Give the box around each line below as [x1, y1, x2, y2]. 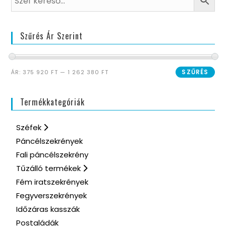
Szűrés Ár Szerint [20, 30, 83, 42]
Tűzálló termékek [16, 163, 83, 174]
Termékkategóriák [20, 96, 85, 108]
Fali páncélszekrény [16, 149, 89, 160]
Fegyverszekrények [16, 190, 87, 201]
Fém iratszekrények [16, 177, 89, 187]
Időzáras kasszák [16, 204, 80, 214]
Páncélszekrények [16, 136, 83, 146]
